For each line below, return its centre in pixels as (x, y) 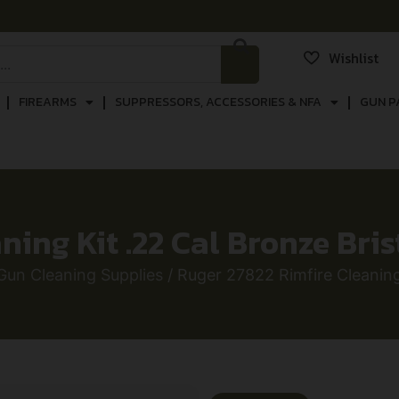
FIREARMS (47, 102)
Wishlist (353, 58)
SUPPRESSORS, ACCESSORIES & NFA (218, 102)
